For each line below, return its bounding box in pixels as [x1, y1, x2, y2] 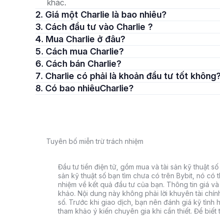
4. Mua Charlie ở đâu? [46, 34, 125, 44]
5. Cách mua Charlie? [46, 46, 124, 56]
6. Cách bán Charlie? [46, 58, 121, 69]
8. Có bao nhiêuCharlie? [45, 83, 134, 93]
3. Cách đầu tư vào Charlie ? [45, 22, 153, 32]
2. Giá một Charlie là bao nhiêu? [45, 9, 166, 20]
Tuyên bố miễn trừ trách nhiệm [46, 137, 143, 145]
